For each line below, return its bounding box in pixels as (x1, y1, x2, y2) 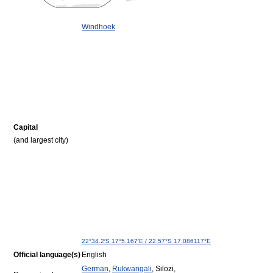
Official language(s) (13, 250, 80, 259)
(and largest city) (13, 136, 68, 144)
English (82, 250, 107, 259)
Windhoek (82, 23, 115, 31)
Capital (13, 123, 38, 132)
